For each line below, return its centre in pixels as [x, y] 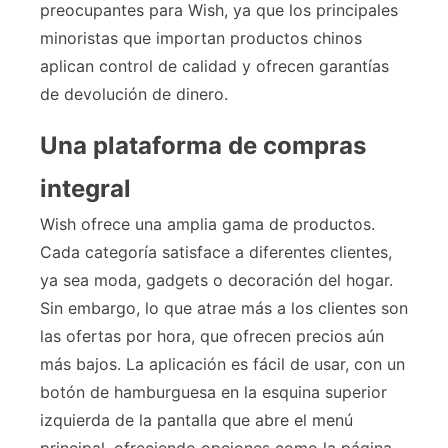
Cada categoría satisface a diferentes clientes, [216, 252]
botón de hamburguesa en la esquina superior [213, 392]
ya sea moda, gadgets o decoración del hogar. [216, 280]
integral [85, 189]
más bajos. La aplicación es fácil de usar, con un [222, 364]
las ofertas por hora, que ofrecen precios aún [212, 336]
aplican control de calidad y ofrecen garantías [214, 66]
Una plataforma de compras [203, 146]
